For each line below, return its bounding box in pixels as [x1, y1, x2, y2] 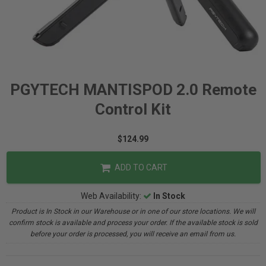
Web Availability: [81, 191, 143, 201]
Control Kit [95, 100, 171, 118]
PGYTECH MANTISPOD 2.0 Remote [9, 81, 256, 99]
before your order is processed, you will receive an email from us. [30, 230, 236, 238]
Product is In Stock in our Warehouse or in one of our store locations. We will [11, 207, 255, 216]
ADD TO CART [112, 163, 167, 172]
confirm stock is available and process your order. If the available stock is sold [8, 218, 258, 227]
